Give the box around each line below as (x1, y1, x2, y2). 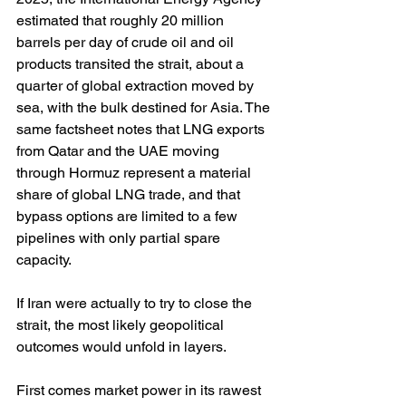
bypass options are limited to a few (16, 208, 241, 226)
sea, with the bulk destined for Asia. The (16, 99, 274, 117)
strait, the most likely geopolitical (16, 316, 227, 334)
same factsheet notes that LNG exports (16, 121, 268, 139)
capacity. (16, 251, 75, 269)
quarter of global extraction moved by (16, 77, 257, 95)
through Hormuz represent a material (16, 164, 255, 182)
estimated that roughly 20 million (16, 12, 227, 30)
